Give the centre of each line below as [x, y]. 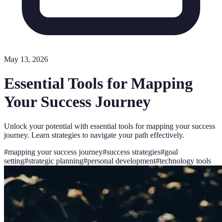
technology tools [185, 161]
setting [14, 161]
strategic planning [56, 161]
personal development [121, 161]
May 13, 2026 [26, 59]
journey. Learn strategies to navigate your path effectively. [94, 135]
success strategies [134, 152]
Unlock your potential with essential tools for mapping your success [110, 126]
